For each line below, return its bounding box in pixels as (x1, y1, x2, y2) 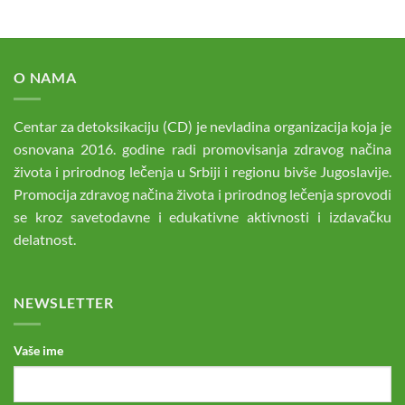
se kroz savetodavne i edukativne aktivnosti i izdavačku (14, 208, 391, 226)
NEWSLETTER (14, 293, 114, 311)
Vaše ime (14, 343, 63, 359)
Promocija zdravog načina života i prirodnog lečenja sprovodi (14, 185, 391, 203)
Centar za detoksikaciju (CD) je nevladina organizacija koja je (14, 118, 391, 136)
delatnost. (14, 231, 76, 249)
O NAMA (14, 68, 77, 86)
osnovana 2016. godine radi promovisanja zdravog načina (14, 140, 391, 158)
